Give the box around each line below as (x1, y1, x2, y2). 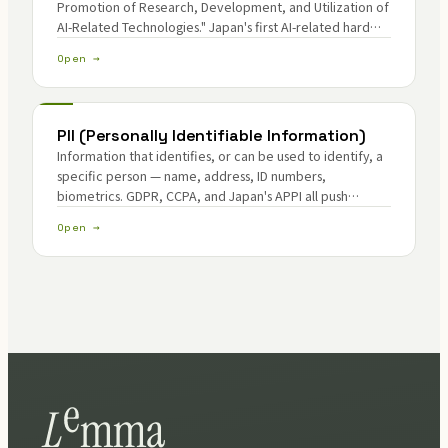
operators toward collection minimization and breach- (57, 206, 376, 225)
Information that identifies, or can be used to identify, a (57, 146, 383, 165)
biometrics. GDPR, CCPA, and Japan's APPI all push (57, 186, 348, 205)
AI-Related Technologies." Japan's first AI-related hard (57, 17, 370, 36)
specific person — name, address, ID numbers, (57, 166, 326, 185)
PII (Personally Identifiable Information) (57, 125, 366, 146)
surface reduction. (57, 226, 165, 245)
